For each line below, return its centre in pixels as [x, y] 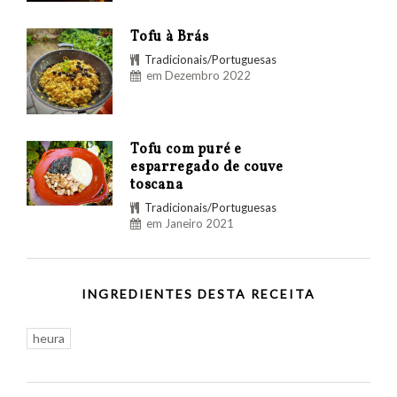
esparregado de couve [207, 168]
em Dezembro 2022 [198, 76]
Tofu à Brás [170, 38]
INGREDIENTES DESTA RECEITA [198, 294]
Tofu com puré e [187, 150]
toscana [157, 186]
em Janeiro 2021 [190, 224]
